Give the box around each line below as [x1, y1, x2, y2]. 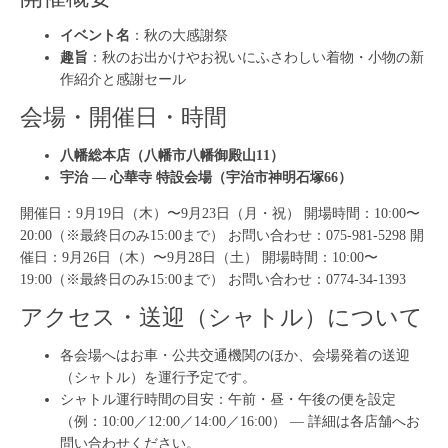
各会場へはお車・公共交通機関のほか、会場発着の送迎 [60, 347, 410, 363]
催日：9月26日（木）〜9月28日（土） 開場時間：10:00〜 [20, 249, 378, 265]
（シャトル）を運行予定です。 [60, 369, 256, 385]
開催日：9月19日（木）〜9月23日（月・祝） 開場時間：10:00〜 [20, 205, 420, 221]
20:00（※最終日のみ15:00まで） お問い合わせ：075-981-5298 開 [20, 227, 424, 243]
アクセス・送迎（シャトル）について [20, 304, 423, 330]
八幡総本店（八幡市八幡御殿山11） [60, 147, 284, 163]
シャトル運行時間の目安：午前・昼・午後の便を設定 [60, 391, 396, 407]
